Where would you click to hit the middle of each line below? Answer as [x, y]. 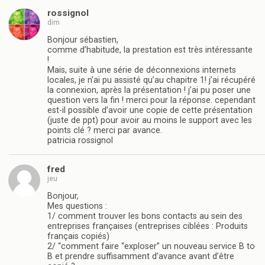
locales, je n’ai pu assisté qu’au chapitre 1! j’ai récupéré [151, 80]
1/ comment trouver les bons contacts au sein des [145, 216]
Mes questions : [77, 206]
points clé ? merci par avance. [105, 131]
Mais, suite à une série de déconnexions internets [142, 70]
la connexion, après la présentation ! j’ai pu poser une [149, 91]
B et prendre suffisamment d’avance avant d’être [141, 257]
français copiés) [78, 237]
